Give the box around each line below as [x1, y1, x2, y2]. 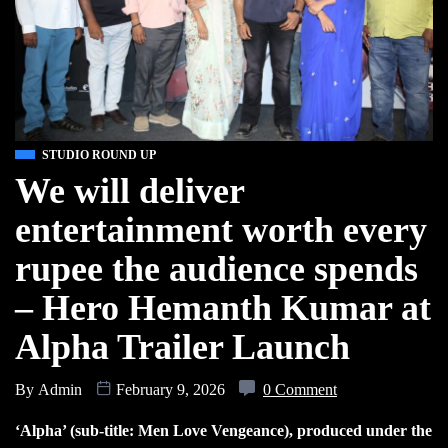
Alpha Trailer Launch [15, 326, 350, 367]
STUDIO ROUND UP [42, 147, 156, 162]
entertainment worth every [15, 209, 427, 250]
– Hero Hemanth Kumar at [15, 287, 431, 328]
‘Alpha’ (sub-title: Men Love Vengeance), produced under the [15, 421, 432, 439]
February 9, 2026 [112, 380, 229, 398]
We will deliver [15, 170, 244, 211]
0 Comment [263, 380, 337, 398]
